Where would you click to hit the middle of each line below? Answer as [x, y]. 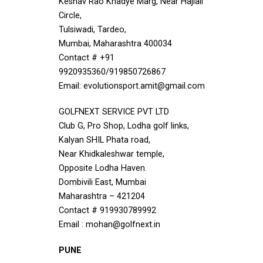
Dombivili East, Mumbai [102, 182]
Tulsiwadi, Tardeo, [92, 30]
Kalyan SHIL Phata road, [104, 140]
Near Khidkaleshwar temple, [112, 154]
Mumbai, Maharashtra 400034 [115, 44]
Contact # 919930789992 [107, 210]
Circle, [70, 16]
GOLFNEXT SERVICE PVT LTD [114, 112]
